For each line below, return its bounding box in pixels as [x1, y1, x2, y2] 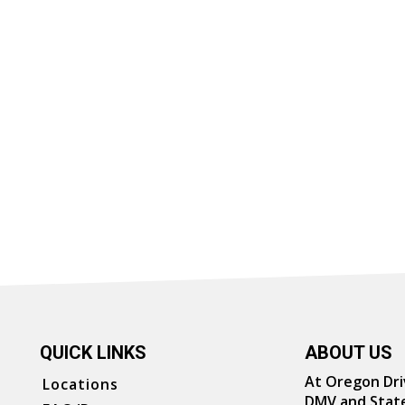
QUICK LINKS [40, 342, 146, 363]
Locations [42, 374, 118, 394]
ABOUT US [304, 342, 392, 363]
